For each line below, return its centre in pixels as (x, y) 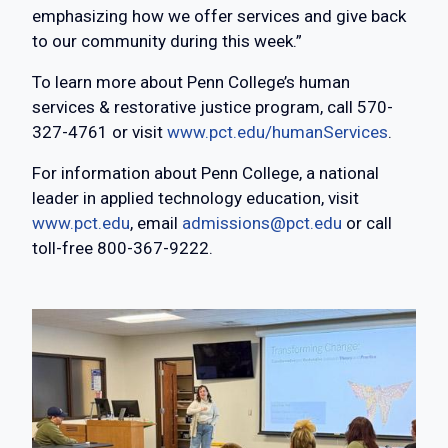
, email (156, 223)
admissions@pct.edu (262, 223)
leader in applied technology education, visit (195, 198)
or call (367, 223)
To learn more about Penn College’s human (191, 82)
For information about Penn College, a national (205, 173)
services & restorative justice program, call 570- (212, 107)
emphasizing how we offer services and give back (219, 16)
